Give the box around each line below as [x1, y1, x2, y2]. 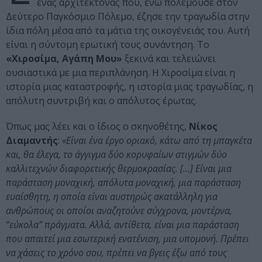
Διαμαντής [6, 134, 58, 147]
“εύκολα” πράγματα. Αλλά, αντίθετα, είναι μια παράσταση [6, 218, 239, 232]
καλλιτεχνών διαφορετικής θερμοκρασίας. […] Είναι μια [6, 162, 232, 175]
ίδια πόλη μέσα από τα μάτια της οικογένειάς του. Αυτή [6, 24, 250, 37]
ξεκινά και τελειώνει [122, 52, 216, 65]
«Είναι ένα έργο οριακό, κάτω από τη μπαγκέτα [62, 134, 252, 147]
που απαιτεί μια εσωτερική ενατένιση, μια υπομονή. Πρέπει [6, 232, 249, 246]
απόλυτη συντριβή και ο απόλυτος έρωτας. [6, 94, 197, 108]
